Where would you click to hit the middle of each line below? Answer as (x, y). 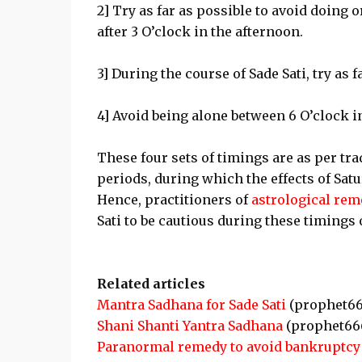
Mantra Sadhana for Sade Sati (191, 305)
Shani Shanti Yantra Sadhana (189, 326)
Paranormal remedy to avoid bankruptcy (228, 347)
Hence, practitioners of (174, 200)
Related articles (151, 284)
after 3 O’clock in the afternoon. (200, 32)
